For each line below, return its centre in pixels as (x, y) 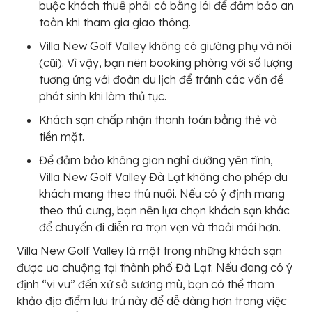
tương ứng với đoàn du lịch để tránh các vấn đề (161, 79)
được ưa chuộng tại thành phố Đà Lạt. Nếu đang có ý (155, 267)
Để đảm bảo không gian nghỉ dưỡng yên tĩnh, (156, 160)
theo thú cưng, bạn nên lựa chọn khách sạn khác (164, 210)
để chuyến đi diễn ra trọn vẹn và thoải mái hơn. (160, 227)
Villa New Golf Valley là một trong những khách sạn (149, 250)
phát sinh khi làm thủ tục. (103, 96)
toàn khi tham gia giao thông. (115, 22)
